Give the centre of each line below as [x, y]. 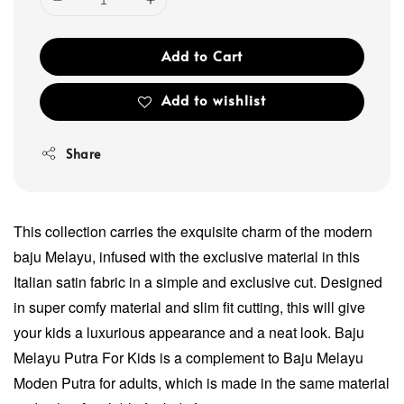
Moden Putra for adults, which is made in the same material [202, 382]
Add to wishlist [214, 100]
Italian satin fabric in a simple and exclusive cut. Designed [198, 281]
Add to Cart [202, 55]
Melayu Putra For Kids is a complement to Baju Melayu [188, 357]
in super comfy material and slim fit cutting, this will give [189, 307]
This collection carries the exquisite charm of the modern [193, 231]
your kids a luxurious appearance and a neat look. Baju [189, 332]
